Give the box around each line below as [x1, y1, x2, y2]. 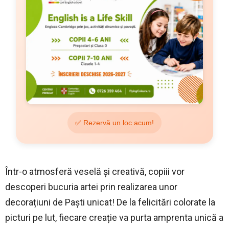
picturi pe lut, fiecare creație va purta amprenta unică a [5, 212, 223, 223]
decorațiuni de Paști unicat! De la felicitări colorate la [5, 196, 215, 208]
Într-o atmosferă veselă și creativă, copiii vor [5, 166, 185, 177]
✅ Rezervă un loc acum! [75, 118, 154, 127]
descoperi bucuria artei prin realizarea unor [5, 181, 177, 192]
